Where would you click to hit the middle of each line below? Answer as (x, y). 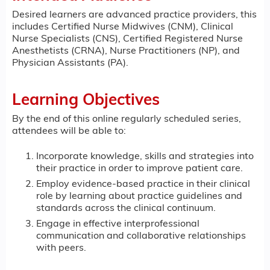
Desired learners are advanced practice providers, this (134, 15)
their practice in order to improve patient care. (140, 169)
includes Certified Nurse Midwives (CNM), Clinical (123, 27)
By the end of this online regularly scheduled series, (127, 119)
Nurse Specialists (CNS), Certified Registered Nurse (127, 39)
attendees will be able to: (69, 131)
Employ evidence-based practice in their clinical (143, 185)
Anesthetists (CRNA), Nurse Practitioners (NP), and (126, 51)
